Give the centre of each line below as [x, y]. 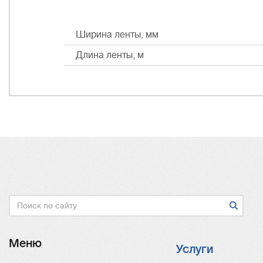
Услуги [195, 249]
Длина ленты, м [110, 55]
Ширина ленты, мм [117, 35]
